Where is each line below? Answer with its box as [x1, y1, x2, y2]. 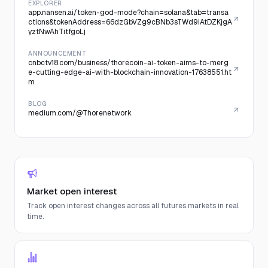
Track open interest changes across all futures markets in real [27, 201, 239, 211]
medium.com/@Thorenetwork [28, 108, 132, 118]
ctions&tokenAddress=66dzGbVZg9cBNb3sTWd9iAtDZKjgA [28, 17, 232, 27]
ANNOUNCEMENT [28, 50, 87, 57]
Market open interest [27, 185, 117, 197]
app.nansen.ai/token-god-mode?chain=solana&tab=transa [28, 8, 229, 17]
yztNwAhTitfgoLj [28, 27, 86, 36]
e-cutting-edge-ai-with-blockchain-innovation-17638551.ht [28, 68, 232, 77]
